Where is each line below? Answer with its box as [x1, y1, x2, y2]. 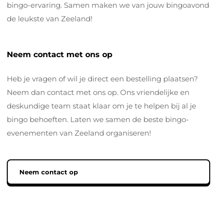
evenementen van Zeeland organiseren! [7, 128, 151, 138]
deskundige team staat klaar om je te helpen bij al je [7, 101, 196, 110]
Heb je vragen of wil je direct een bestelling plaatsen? [7, 74, 198, 83]
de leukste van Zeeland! [7, 14, 93, 23]
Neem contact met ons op [7, 49, 112, 59]
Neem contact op [19, 168, 78, 176]
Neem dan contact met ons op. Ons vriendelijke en [7, 87, 189, 97]
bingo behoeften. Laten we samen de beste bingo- [7, 114, 189, 124]
